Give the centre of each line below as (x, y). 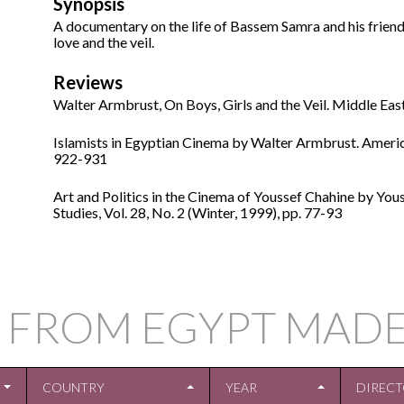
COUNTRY (73, 388)
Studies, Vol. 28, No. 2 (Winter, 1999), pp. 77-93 (197, 213)
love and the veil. (104, 42)
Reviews (88, 83)
